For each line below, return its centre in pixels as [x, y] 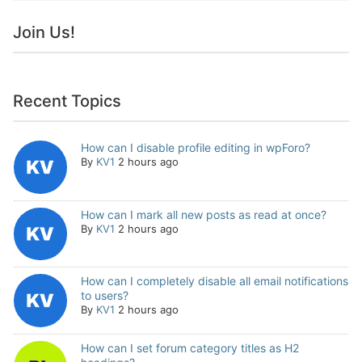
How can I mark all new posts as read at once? [203, 214]
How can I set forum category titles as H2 [189, 347]
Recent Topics [67, 101]
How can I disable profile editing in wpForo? [195, 147]
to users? [104, 296]
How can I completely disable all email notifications [214, 281]
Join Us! [44, 32]
